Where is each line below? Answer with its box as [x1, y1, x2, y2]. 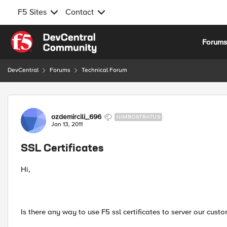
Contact [65, 7, 94, 17]
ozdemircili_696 [51, 112, 101, 121]
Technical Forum [82, 66, 127, 74]
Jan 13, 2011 [51, 121, 83, 128]
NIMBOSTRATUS [117, 113, 160, 120]
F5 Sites [18, 7, 47, 17]
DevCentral [8, 66, 39, 74]
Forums [50, 66, 70, 74]
